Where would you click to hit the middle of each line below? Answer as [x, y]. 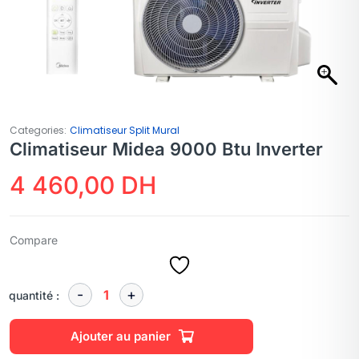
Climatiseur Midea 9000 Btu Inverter [166, 149]
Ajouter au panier [120, 336]
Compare [34, 240]
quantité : [34, 295]
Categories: [38, 130]
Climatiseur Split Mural [125, 130]
